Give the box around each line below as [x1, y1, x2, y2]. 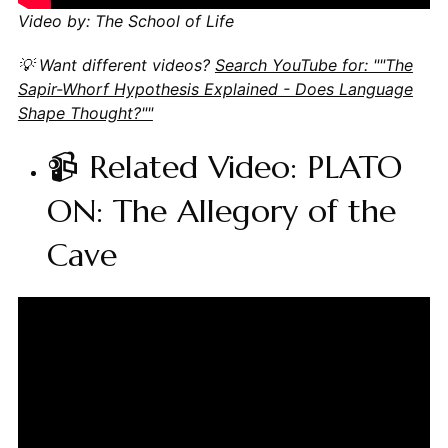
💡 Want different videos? [17, 54, 215, 75]
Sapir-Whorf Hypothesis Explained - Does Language [17, 78, 413, 99]
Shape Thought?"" [17, 102, 153, 123]
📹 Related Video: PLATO [46, 146, 402, 187]
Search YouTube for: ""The [214, 54, 413, 75]
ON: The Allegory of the [46, 190, 396, 231]
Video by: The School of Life [17, 10, 234, 31]
